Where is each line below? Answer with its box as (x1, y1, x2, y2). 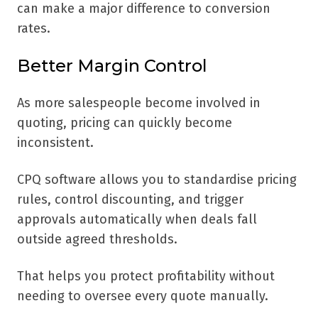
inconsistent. (17, 135, 94, 151)
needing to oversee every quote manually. (17, 288, 268, 305)
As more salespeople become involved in (17, 95, 261, 111)
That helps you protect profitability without (17, 268, 275, 285)
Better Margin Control (17, 55, 207, 77)
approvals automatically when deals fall (17, 212, 257, 228)
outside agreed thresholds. (17, 231, 177, 248)
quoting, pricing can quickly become (17, 115, 232, 131)
